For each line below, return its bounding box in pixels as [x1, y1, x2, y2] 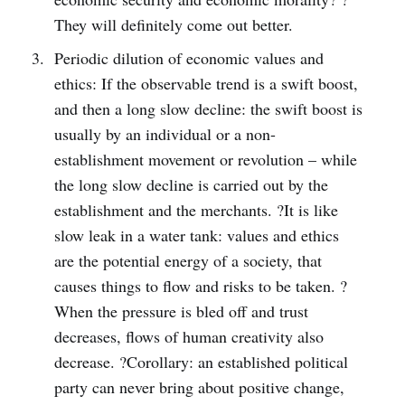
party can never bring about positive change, [53, 376, 344, 399]
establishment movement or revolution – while [53, 148, 357, 171]
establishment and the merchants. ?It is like [53, 199, 338, 221]
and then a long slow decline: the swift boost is [53, 98, 363, 120]
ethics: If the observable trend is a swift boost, [53, 72, 358, 95]
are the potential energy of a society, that [53, 250, 322, 272]
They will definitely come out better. [53, 14, 293, 36]
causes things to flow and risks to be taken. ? [53, 275, 347, 297]
